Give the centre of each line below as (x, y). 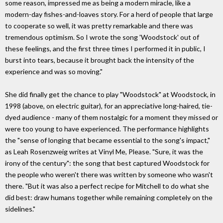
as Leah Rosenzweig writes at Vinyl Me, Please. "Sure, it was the (104, 152)
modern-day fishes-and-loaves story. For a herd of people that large (109, 14)
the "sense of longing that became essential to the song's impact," (108, 140)
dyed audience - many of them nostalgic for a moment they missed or (111, 117)
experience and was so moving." (54, 71)
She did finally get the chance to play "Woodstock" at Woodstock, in (110, 95)
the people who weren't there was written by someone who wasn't (109, 175)
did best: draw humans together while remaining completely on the (109, 198)
